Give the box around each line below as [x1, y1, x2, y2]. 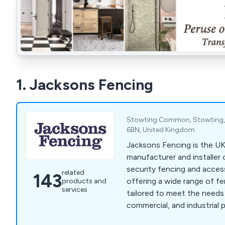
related [62, 168, 84, 177]
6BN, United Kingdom [127, 126, 195, 135]
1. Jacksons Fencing [16, 75, 153, 94]
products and [62, 177, 106, 186]
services [62, 185, 87, 194]
